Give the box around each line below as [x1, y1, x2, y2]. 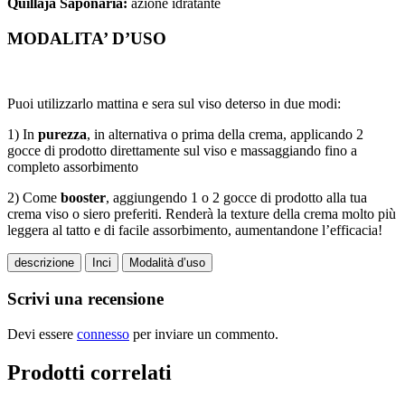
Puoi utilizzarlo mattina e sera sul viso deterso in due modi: [7, 96, 341, 112]
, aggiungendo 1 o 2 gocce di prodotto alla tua [106, 190, 367, 206]
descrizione [14, 256, 74, 270]
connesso [77, 325, 129, 342]
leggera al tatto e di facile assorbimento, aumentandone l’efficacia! [7, 222, 382, 239]
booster [61, 190, 106, 206]
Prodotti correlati [7, 360, 172, 384]
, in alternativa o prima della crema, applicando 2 [87, 127, 363, 143]
